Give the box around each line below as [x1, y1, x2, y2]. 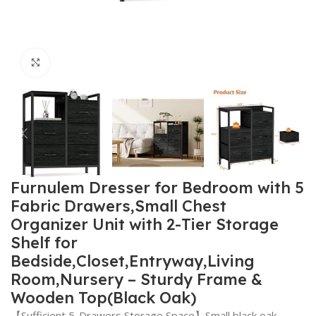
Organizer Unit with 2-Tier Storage [11, 214, 279, 235]
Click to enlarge [49, 56, 126, 69]
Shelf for [11, 233, 78, 253]
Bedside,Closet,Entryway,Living [11, 251, 255, 272]
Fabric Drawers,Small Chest [11, 196, 227, 217]
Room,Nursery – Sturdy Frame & [11, 269, 263, 290]
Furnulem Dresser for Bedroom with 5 [11, 178, 305, 198]
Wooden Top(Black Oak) [11, 288, 197, 308]
